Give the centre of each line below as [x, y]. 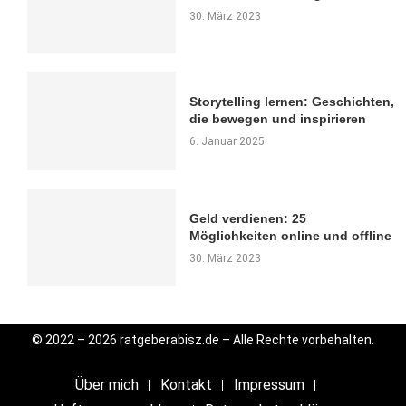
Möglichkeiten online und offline [291, 235]
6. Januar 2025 [227, 141]
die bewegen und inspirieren [278, 119]
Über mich [107, 385]
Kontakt [187, 385]
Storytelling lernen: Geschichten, [292, 101]
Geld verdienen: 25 [248, 218]
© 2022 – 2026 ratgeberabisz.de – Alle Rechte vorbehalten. [203, 340]
